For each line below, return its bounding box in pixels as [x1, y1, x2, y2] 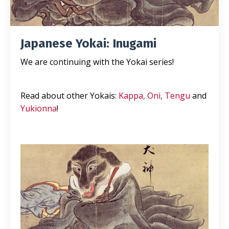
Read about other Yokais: [20, 90, 117, 102]
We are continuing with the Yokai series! [20, 56, 174, 68]
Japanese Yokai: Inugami [20, 36, 156, 51]
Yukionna [20, 103, 57, 114]
